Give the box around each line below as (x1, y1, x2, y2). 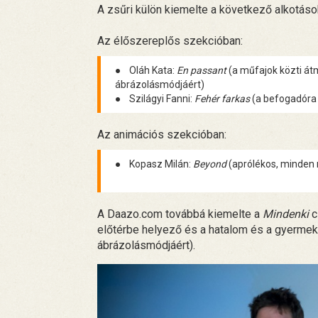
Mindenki (263, 207, 309, 221)
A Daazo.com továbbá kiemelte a (97, 207, 263, 221)
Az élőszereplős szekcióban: (97, 33, 243, 48)
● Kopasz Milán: (115, 158, 193, 170)
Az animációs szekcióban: (97, 127, 226, 141)
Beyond (193, 158, 226, 170)
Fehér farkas (194, 92, 250, 104)
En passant (177, 64, 226, 76)
